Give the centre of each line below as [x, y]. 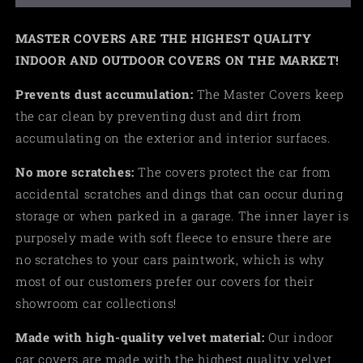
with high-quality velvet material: [159, 337]
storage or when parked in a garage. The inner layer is [182, 215]
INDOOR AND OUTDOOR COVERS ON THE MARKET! [179, 60]
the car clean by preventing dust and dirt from [159, 115]
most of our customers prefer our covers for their [165, 281]
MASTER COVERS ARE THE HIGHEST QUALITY [164, 38]
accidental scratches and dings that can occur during [179, 193]
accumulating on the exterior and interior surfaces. [173, 137]
